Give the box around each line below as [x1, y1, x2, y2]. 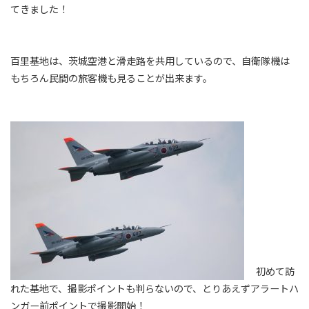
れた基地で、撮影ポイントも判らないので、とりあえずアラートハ [10, 281, 299, 295]
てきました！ [10, 1, 68, 16]
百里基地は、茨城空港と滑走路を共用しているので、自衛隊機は [10, 53, 290, 68]
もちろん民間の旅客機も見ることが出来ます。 [10, 70, 212, 85]
